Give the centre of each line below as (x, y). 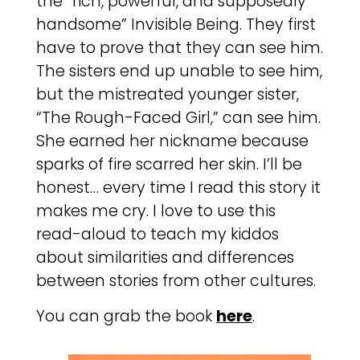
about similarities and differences (165, 258)
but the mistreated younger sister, (167, 95)
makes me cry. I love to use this (155, 211)
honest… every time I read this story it (178, 188)
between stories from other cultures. (176, 281)
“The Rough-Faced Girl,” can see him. (178, 118)
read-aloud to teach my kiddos (157, 235)
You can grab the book (126, 316)
